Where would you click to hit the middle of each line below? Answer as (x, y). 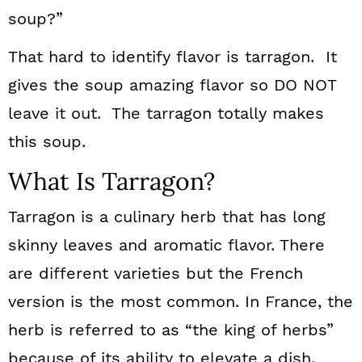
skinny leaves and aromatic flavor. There (166, 245)
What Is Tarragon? (112, 181)
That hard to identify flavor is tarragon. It (173, 57)
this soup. (47, 141)
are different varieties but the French (156, 273)
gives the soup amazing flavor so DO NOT (172, 85)
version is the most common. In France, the (181, 301)
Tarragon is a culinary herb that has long (167, 217)
